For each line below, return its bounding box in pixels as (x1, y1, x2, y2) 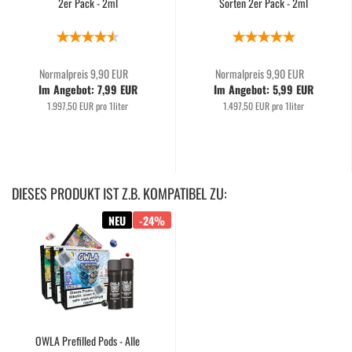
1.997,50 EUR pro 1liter (47, 99, 128, 112)
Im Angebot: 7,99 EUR (38, 81, 137, 97)
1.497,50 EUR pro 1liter (223, 99, 304, 112)
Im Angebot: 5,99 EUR (214, 81, 313, 97)
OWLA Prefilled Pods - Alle (35, 332, 140, 349)
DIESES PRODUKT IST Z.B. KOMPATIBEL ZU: (12, 183, 227, 203)
